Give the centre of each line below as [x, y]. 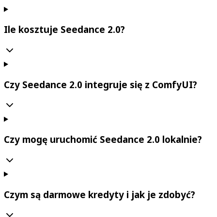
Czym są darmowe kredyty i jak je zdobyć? [100, 194]
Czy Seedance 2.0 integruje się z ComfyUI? [101, 84]
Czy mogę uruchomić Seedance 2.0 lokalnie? [103, 139]
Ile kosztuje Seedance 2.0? [64, 30]
